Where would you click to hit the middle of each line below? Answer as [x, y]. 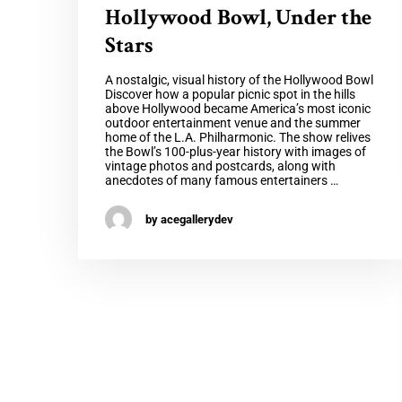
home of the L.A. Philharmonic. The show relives [238, 138]
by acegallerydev [189, 219]
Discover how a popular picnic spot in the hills [230, 95]
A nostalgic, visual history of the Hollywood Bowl [239, 80]
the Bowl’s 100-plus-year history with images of [236, 152]
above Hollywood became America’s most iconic [238, 109]
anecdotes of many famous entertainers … [222, 181]
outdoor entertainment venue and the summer [233, 123]
